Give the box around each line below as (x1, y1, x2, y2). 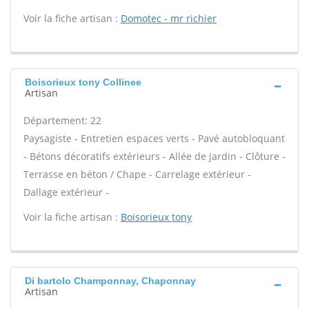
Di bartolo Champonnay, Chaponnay (25, 275, 196, 286)
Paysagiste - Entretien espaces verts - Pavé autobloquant (23, 132, 285, 145)
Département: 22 (23, 114, 101, 127)
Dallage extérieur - (23, 186, 109, 199)
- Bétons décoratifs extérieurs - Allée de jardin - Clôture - (23, 150, 286, 163)
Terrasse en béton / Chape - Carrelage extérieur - (23, 168, 251, 181)
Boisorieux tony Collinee (25, 77, 141, 88)
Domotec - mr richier (121, 12, 217, 25)
